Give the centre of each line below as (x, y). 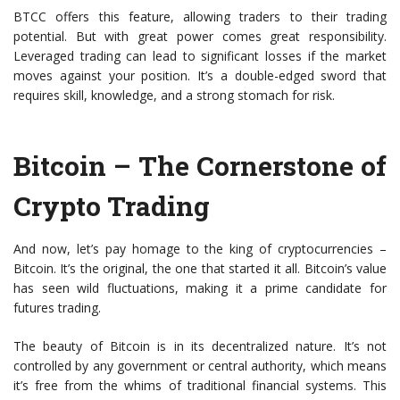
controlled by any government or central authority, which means (200, 365)
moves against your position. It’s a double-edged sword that (200, 75)
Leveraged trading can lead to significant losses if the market (200, 55)
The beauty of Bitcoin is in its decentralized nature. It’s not (200, 346)
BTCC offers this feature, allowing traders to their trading (200, 16)
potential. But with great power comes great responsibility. (200, 36)
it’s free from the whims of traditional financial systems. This (200, 385)
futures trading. (57, 307)
